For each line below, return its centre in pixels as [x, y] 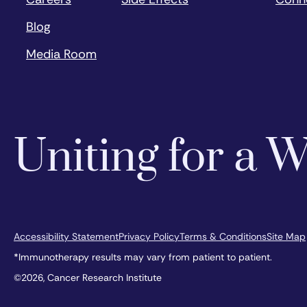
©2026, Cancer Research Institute [88, 277]
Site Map [286, 236]
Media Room [61, 54]
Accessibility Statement [66, 236]
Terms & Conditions [223, 236]
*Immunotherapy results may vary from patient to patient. [143, 257]
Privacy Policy [149, 236]
